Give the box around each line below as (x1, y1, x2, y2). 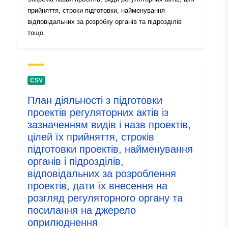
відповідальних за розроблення (27, 168, 176, 180)
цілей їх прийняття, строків (27, 131, 154, 143)
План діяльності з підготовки (27, 95, 162, 106)
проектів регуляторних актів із (27, 107, 168, 119)
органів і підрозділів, (27, 156, 124, 167)
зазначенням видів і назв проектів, (27, 119, 191, 131)
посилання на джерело (27, 205, 136, 216)
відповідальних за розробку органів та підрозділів (27, 18, 182, 26)
